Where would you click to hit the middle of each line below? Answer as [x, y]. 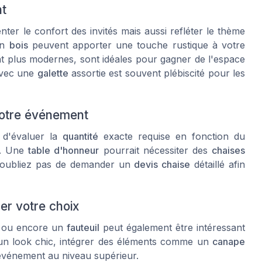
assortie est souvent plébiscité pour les [157, 73]
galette [53, 73]
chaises [229, 150]
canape [229, 242]
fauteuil [83, 228]
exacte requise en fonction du [172, 136]
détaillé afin [218, 164]
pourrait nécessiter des [156, 150]
